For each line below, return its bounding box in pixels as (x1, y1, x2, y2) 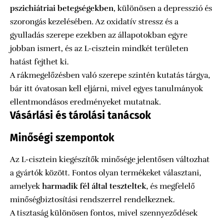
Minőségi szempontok (10, 131, 114, 144)
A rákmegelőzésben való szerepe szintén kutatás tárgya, (10, 70, 210, 81)
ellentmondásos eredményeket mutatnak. (10, 97, 161, 108)
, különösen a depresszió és (113, 3, 212, 14)
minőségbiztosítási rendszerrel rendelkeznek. (10, 194, 175, 205)
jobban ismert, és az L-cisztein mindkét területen (10, 44, 188, 54)
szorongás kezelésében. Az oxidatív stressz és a (10, 17, 178, 27)
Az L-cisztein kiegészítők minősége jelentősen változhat (10, 154, 210, 165)
